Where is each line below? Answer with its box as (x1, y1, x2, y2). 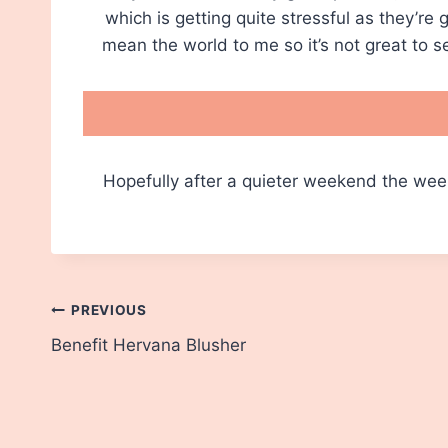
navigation (50, 341, 193, 376)
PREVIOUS (71, 302, 147, 319)
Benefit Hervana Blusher (51, 334, 246, 355)
